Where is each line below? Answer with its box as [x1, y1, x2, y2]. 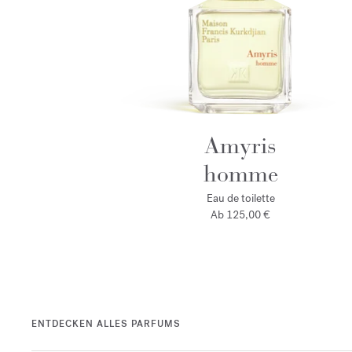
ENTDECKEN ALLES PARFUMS [31, 317, 181, 330]
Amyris [204, 131, 277, 159]
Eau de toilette [206, 191, 275, 206]
